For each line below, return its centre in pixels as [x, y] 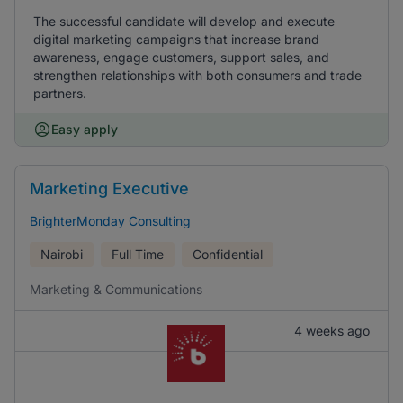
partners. [60, 93]
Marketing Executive [109, 188]
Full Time [138, 254]
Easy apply [85, 129]
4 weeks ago [332, 331]
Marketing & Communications [116, 289]
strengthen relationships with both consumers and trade [197, 75]
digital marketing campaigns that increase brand [176, 39]
